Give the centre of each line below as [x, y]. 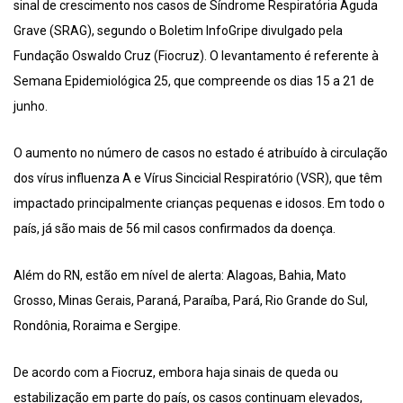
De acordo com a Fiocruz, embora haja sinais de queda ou [176, 373]
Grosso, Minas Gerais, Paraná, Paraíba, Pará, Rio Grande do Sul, [191, 301]
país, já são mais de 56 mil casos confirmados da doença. [175, 229]
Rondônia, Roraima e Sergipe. [97, 326]
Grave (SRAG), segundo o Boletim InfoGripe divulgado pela [178, 31]
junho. [31, 107]
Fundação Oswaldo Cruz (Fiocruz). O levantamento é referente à [196, 56]
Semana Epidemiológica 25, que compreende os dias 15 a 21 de [194, 81]
